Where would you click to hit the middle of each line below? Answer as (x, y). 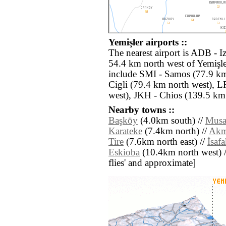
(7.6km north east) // (165, 142)
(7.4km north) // (176, 131)
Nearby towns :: (142, 110)
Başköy (123, 121)
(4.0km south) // (172, 121)
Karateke (125, 131)
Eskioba (124, 153)
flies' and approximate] (152, 163)
